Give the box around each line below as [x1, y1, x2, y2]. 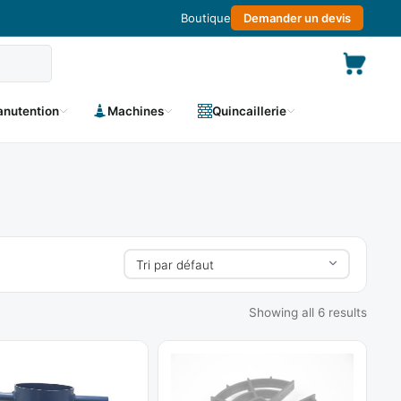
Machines [107, 103, 164, 118]
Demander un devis [243, 11, 351, 25]
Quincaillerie [212, 103, 286, 118]
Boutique [181, 11, 231, 25]
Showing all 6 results [249, 304, 367, 320]
